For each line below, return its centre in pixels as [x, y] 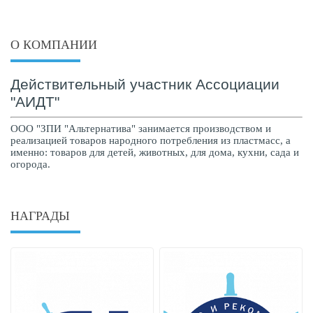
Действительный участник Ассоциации [145, 85]
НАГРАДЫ [40, 216]
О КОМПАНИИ [54, 45]
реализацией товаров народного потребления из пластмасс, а [151, 140]
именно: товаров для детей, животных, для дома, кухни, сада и [155, 152]
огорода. [30, 164]
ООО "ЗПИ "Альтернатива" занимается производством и [141, 129]
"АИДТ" [35, 102]
